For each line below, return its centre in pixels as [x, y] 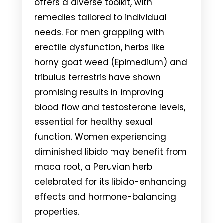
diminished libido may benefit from [111, 152]
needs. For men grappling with [99, 32]
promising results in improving [99, 92]
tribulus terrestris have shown [98, 77]
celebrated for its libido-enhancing [110, 181]
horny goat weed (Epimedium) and [111, 62]
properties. [57, 211]
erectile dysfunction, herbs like [100, 47]
